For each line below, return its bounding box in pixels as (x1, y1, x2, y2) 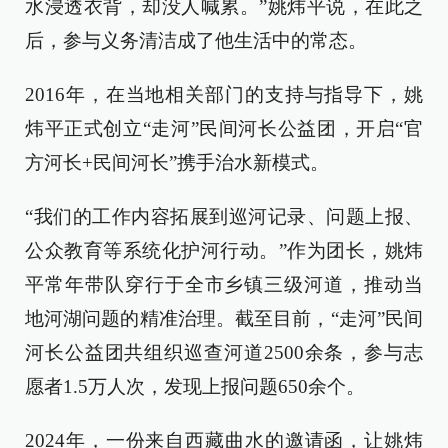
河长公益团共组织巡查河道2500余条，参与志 (25, 342, 423, 363)
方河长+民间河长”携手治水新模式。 (25, 152, 329, 173)
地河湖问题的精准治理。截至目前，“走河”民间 (25, 308, 423, 329)
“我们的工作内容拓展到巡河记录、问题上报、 (25, 206, 423, 227)
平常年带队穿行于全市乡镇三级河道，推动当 (25, 274, 423, 295)
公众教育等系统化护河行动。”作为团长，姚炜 (25, 240, 423, 261)
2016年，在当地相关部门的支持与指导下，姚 (25, 84, 423, 105)
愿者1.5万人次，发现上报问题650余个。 (25, 376, 365, 397)
